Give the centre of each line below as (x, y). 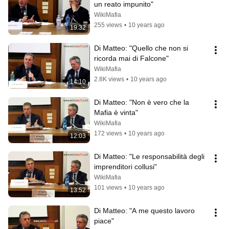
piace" (104, 221)
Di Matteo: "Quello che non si (141, 48)
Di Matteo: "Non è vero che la (142, 102)
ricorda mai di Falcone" (131, 59)
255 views (108, 25)
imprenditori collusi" (125, 167)
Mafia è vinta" (116, 113)
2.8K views (109, 79)
